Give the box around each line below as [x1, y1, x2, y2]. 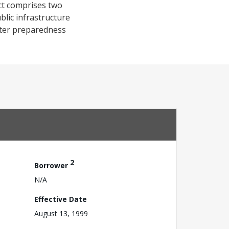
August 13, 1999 [34, 208, 88, 218]
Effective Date [34, 194, 87, 204]
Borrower [34, 160, 70, 170]
